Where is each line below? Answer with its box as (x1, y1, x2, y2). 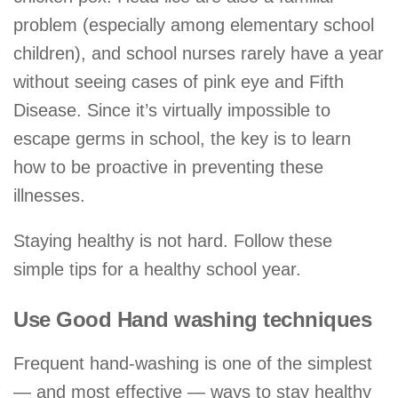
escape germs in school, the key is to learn (13, 129, 351, 149)
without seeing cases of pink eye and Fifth (13, 72, 344, 92)
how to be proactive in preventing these (13, 157, 323, 178)
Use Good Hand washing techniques (13, 306, 371, 331)
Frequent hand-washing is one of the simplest (13, 353, 372, 373)
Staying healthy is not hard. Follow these (13, 231, 332, 251)
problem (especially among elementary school (13, 15, 374, 36)
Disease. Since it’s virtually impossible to (13, 100, 330, 121)
